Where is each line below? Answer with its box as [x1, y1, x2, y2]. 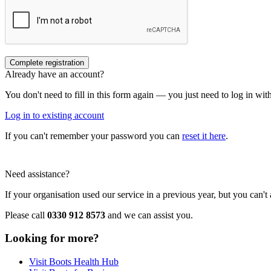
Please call [5, 209, 47, 220]
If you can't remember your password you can [5, 130, 182, 141]
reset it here [182, 130, 226, 141]
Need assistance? [5, 168, 70, 179]
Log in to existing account [5, 109, 104, 120]
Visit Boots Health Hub [29, 256, 119, 267]
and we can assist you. [105, 209, 193, 220]
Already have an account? [5, 68, 104, 79]
